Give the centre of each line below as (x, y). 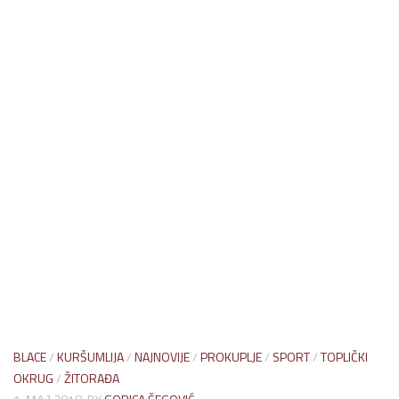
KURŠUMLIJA (90, 357)
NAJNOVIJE (162, 357)
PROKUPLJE (231, 357)
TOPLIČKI (344, 357)
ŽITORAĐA (92, 379)
